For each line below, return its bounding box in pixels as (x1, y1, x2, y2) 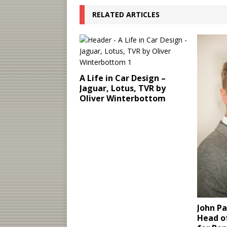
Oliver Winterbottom (80, 93, 166, 104)
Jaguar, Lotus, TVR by (80, 83, 166, 94)
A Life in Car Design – (80, 72, 166, 84)
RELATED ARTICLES (92, 10, 160, 19)
